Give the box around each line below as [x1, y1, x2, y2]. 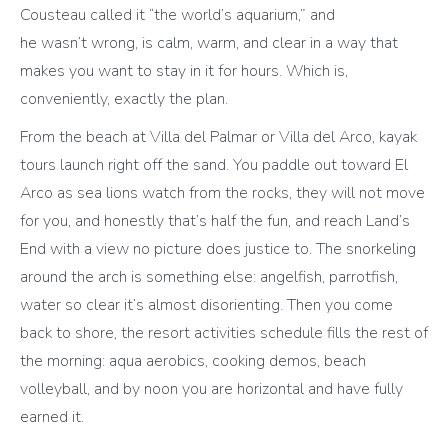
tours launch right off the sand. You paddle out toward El [20, 153, 408, 176]
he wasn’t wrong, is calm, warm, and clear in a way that [20, 31, 398, 54]
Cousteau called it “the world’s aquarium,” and [20, 3, 335, 26]
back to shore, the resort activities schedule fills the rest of [20, 321, 428, 344]
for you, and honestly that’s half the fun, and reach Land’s [20, 209, 410, 232]
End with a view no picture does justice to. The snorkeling [20, 237, 416, 260]
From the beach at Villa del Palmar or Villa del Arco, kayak [20, 125, 417, 148]
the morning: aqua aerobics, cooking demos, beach [20, 349, 366, 372]
